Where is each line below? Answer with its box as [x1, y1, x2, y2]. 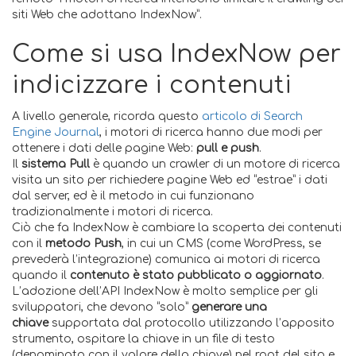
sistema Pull [21, 158, 90, 170]
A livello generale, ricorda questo [12, 110, 202, 122]
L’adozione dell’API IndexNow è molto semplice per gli [12, 285, 318, 297]
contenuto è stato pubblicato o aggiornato [70, 269, 322, 281]
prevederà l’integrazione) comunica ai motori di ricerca [12, 253, 320, 265]
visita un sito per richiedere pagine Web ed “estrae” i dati [12, 174, 327, 186]
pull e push [196, 142, 259, 154]
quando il [12, 269, 70, 281]
